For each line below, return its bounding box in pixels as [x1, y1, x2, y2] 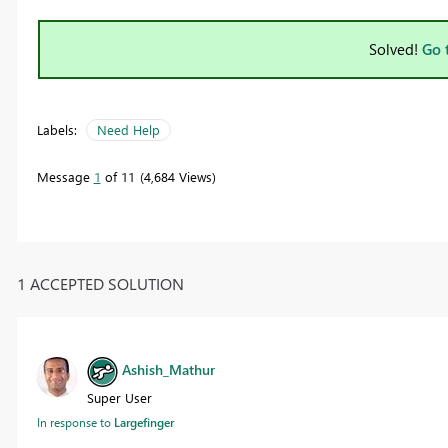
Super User [86, 388, 152, 406]
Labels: [36, 121, 77, 139]
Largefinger [113, 413, 174, 430]
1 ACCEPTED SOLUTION [16, 272, 184, 294]
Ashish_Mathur [121, 360, 215, 380]
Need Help [96, 121, 160, 139]
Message [36, 168, 94, 186]
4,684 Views [143, 168, 212, 186]
